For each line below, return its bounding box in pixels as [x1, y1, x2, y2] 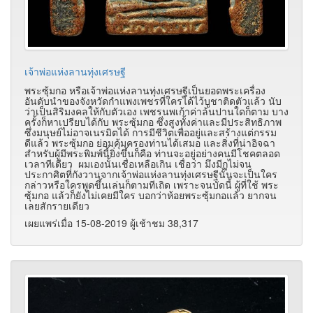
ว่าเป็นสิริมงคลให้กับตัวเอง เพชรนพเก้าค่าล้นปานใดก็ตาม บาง [24, 103, 289, 118]
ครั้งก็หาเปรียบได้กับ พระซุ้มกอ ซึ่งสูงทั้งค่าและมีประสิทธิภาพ [24, 114, 282, 129]
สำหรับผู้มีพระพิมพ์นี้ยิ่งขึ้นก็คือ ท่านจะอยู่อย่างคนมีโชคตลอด [24, 145, 280, 160]
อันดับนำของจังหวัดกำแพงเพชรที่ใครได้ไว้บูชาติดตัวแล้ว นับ [24, 93, 282, 108]
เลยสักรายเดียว [24, 198, 89, 212]
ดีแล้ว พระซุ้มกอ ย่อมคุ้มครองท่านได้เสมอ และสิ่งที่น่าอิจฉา [24, 135, 275, 150]
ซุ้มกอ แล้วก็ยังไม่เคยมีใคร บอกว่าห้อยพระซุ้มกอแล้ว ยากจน [24, 187, 277, 202]
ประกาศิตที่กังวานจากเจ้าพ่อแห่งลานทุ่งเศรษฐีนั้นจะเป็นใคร [24, 166, 277, 181]
